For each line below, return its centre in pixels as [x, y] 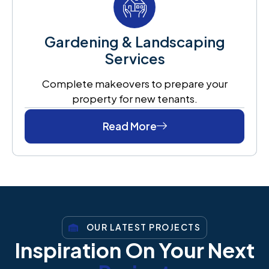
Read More [129, 126]
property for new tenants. [134, 98]
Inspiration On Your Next [134, 250]
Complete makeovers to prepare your [134, 83]
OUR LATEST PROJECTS [144, 227]
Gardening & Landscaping [134, 41]
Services [134, 58]
